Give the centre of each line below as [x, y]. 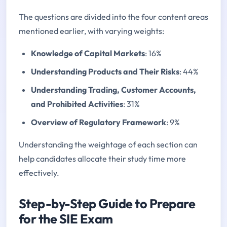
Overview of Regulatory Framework [99, 122]
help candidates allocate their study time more [102, 159]
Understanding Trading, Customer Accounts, [113, 90]
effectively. [39, 173]
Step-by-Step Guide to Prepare [107, 204]
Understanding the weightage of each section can [108, 145]
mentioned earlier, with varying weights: [91, 31]
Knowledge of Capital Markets [88, 53]
